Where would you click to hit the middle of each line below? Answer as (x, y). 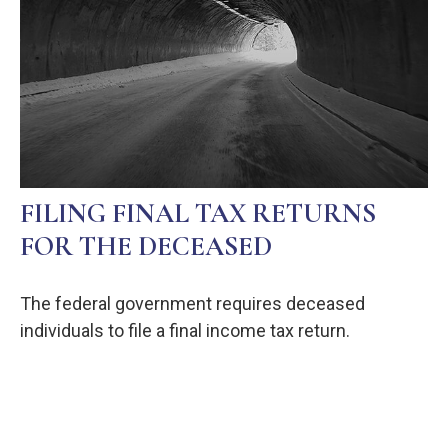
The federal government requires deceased (192, 304)
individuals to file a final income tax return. (185, 331)
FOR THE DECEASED (146, 247)
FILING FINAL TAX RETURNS (198, 214)
